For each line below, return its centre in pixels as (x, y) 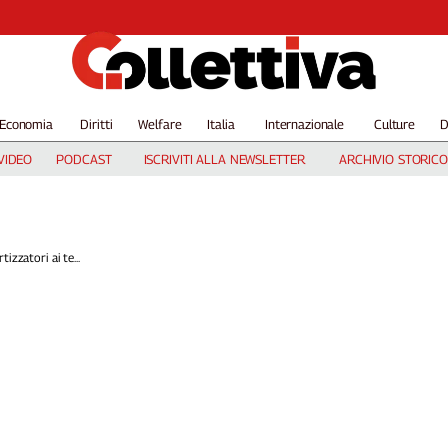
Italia (221, 124)
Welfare (160, 124)
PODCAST (84, 159)
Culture (394, 124)
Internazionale (304, 124)
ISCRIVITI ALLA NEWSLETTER (224, 159)
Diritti (96, 124)
